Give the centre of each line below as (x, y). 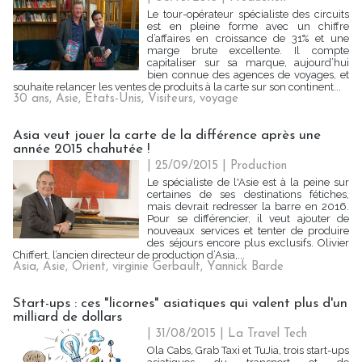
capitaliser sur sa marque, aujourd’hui (248, 63)
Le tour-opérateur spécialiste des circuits (248, 14)
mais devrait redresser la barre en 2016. (248, 206)
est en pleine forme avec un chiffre (248, 26)
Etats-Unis (113, 99)
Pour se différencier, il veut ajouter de (248, 219)
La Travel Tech (268, 334)
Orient (89, 267)
